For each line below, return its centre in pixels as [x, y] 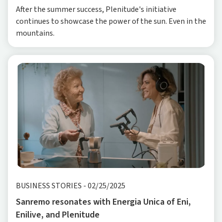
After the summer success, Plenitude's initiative [96, 9]
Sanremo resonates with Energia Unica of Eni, [103, 202]
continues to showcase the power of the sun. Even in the [111, 21]
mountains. [35, 33]
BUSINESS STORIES [49, 186]
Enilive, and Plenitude [58, 215]
